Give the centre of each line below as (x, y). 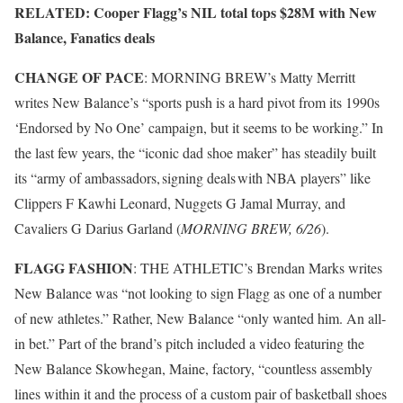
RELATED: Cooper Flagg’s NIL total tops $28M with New (196, 12)
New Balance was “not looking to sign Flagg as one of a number (198, 293)
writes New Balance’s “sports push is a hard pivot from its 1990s (197, 102)
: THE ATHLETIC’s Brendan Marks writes (258, 268)
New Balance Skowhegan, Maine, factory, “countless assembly (193, 368)
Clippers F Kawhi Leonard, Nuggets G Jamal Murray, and (180, 203)
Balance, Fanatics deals (85, 37)
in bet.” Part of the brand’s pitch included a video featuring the (189, 343)
